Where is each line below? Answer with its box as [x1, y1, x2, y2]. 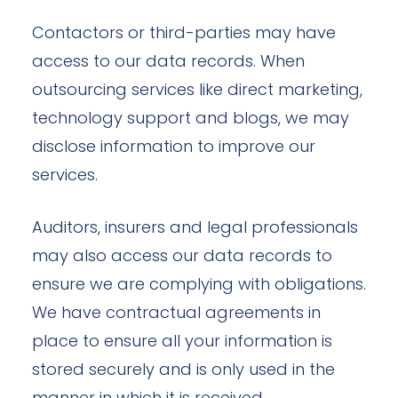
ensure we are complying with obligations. [32, 277, 366, 294]
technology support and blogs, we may [32, 111, 349, 128]
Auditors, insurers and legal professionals [32, 220, 358, 237]
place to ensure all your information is [32, 334, 332, 351]
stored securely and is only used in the [32, 362, 335, 379]
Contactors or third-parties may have [32, 26, 336, 43]
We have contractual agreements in [32, 306, 321, 322]
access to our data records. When [32, 54, 305, 71]
